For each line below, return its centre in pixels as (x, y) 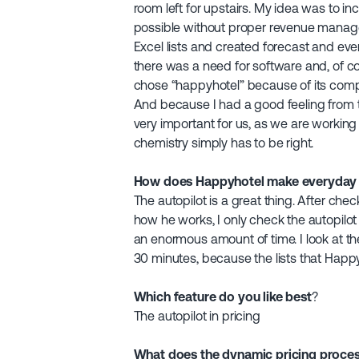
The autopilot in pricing (197, 316)
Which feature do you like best (222, 297)
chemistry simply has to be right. (224, 143)
